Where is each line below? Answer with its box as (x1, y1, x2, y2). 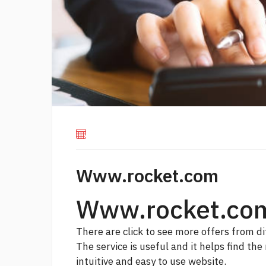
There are (76, 225, 123, 239)
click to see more (123, 225, 199, 239)
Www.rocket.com (76, 164, 218, 188)
